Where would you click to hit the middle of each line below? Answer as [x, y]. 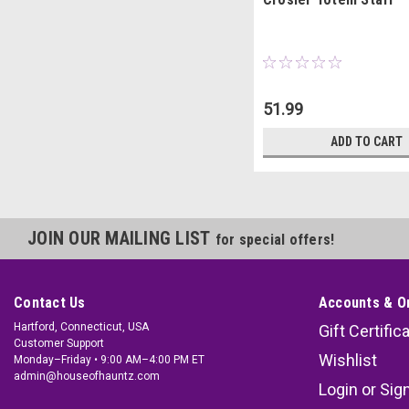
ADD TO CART [367, 142]
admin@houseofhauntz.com [87, 377]
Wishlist [347, 361]
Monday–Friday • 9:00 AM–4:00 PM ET [109, 360]
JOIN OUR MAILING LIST [121, 239]
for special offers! [275, 240]
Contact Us [50, 303]
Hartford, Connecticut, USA [81, 327]
